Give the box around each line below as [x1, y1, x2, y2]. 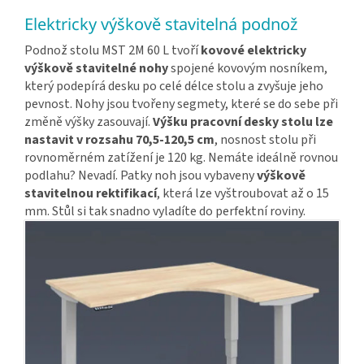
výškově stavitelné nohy [24, 58, 168, 77]
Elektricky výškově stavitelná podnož [24, 12, 297, 35]
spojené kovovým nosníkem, [168, 58, 327, 77]
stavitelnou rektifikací [24, 184, 157, 202]
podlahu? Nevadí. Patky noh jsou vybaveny [24, 166, 257, 184]
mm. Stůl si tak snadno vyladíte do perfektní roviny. [24, 201, 305, 220]
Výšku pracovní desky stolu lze [153, 112, 333, 131]
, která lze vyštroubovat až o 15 [157, 184, 329, 202]
